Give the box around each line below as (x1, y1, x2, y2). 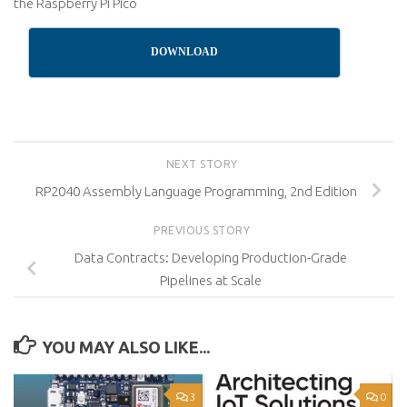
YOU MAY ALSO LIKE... (41, 337, 210, 356)
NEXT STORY (165, 158, 242, 170)
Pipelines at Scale (160, 272, 262, 288)
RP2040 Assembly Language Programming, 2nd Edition (35, 183, 357, 199)
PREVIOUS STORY (154, 223, 253, 236)
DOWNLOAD (151, 45, 219, 58)
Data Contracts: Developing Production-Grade (74, 249, 347, 265)
